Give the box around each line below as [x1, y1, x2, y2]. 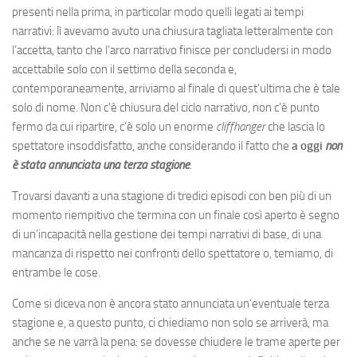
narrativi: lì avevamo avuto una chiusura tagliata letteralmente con [12, 23, 333, 38]
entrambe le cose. [12, 265, 100, 280]
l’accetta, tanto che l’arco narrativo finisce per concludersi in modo [12, 42, 331, 57]
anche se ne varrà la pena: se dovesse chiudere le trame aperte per [12, 334, 340, 349]
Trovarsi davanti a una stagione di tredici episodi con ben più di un [12, 188, 331, 203]
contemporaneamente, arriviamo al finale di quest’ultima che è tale [12, 80, 340, 96]
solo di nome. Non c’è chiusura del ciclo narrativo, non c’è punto [12, 100, 320, 115]
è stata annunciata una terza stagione [12, 157, 190, 172]
